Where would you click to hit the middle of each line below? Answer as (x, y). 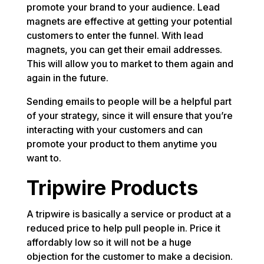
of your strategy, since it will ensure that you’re (129, 116)
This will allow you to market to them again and (130, 64)
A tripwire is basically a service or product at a (128, 214)
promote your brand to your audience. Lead (123, 7)
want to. (44, 158)
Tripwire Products (112, 188)
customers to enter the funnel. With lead (115, 36)
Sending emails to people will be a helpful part (129, 102)
